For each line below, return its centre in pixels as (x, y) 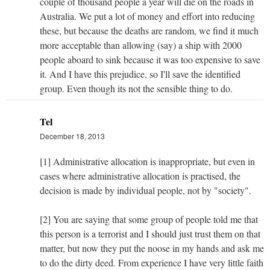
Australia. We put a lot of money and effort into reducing (147, 16)
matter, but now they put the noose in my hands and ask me (152, 248)
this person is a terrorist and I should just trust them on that (150, 234)
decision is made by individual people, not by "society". (146, 190)
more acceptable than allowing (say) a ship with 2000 (141, 45)
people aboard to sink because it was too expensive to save (150, 60)
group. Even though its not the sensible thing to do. (136, 89)
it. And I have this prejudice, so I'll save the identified (140, 74)
